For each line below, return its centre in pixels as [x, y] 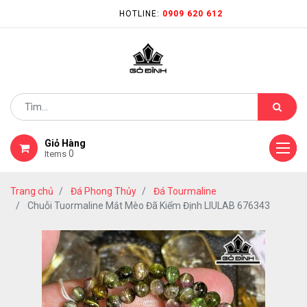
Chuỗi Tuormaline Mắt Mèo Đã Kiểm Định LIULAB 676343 [149, 206]
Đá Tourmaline [185, 191]
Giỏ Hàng [65, 143]
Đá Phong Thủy [103, 191]
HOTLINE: [140, 14]
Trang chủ [32, 191]
